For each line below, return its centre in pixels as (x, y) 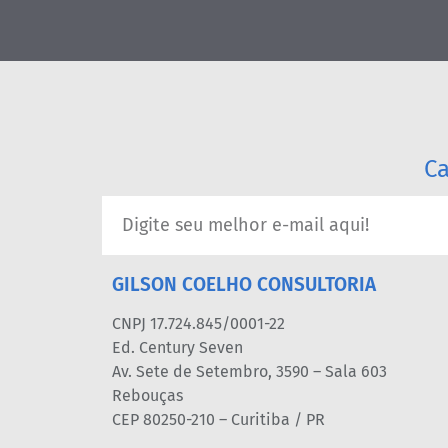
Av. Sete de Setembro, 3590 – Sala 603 (249, 371)
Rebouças (147, 395)
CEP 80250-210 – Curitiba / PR (218, 419)
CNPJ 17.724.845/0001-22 (198, 323)
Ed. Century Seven (177, 347)
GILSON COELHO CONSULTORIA (244, 284)
